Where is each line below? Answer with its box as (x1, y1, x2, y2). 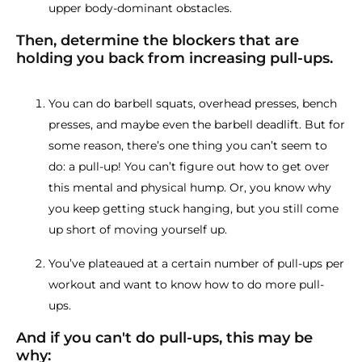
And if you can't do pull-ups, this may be (16, 329, 313, 347)
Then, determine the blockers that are (16, 32, 299, 49)
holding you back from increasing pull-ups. (16, 49, 333, 67)
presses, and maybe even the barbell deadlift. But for (48, 117, 345, 132)
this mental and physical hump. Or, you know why (48, 180, 331, 195)
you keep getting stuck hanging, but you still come (48, 201, 339, 216)
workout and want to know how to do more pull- (48, 277, 324, 292)
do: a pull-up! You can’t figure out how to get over (48, 159, 330, 174)
